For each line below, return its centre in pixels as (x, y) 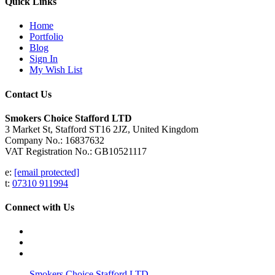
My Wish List (56, 70)
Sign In (44, 59)
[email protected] (47, 172)
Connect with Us (40, 207)
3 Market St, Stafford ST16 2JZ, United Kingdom (102, 129)
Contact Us (28, 94)
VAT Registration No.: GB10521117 (76, 151)
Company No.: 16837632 (55, 140)
